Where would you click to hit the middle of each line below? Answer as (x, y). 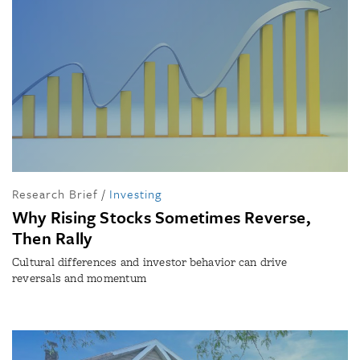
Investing (135, 193)
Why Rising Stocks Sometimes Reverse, (162, 217)
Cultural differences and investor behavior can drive (150, 262)
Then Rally (52, 237)
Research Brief (55, 193)
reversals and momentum (79, 278)
